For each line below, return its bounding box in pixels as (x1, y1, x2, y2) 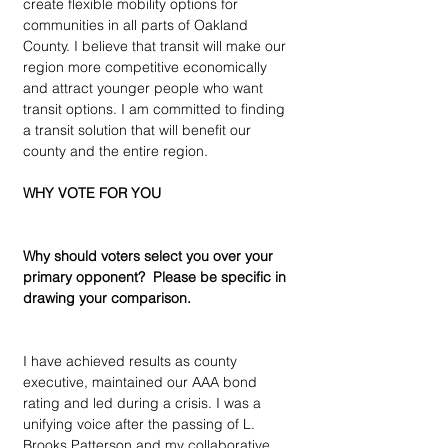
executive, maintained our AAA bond (23, 372, 261, 391)
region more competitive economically (23, 57, 271, 76)
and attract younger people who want (23, 78, 267, 97)
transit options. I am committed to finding (23, 99, 289, 118)
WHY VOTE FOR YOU (23, 183, 161, 202)
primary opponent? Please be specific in (23, 267, 290, 286)
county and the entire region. (23, 141, 208, 160)
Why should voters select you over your (23, 246, 277, 265)
